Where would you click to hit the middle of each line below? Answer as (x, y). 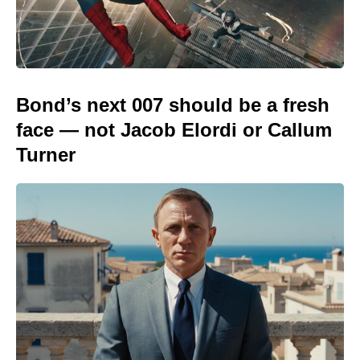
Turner (46, 155)
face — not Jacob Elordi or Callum (174, 130)
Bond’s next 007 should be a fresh (173, 105)
